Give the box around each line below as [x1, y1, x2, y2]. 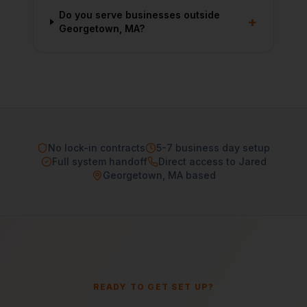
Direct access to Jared [158, 156, 267, 167]
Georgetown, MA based [102, 169, 216, 181]
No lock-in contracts [48, 142, 145, 153]
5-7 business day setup [156, 142, 270, 153]
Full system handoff [51, 156, 147, 167]
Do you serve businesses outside [58, 9, 220, 21]
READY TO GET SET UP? [93, 282, 214, 292]
